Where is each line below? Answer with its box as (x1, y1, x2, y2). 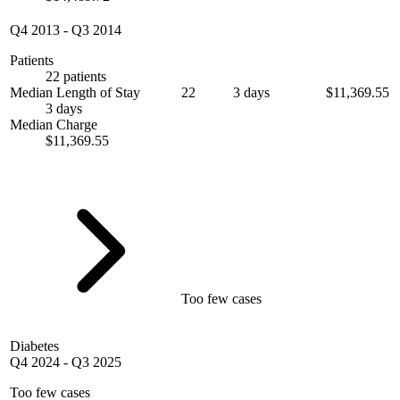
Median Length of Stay (10, 85, 140, 101)
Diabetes (10, 338, 59, 354)
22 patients (46, 69, 106, 85)
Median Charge (10, 117, 97, 133)
